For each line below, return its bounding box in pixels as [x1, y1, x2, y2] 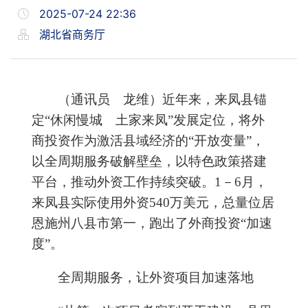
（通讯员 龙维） [58, 92, 162, 107]
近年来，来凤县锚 [162, 92, 267, 107]
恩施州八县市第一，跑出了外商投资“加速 [32, 216, 272, 230]
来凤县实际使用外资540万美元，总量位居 [32, 195, 274, 210]
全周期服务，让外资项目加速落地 [58, 270, 254, 285]
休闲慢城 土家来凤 [50, 113, 168, 127]
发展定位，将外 [173, 113, 265, 127]
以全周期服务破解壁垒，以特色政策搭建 [32, 154, 267, 168]
